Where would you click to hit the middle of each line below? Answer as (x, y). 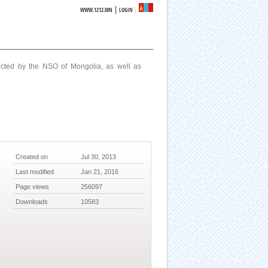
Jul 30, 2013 (99, 157)
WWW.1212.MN (97, 10)
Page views (33, 187)
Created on (32, 157)
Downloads (32, 202)
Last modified (35, 172)
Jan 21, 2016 (100, 172)
